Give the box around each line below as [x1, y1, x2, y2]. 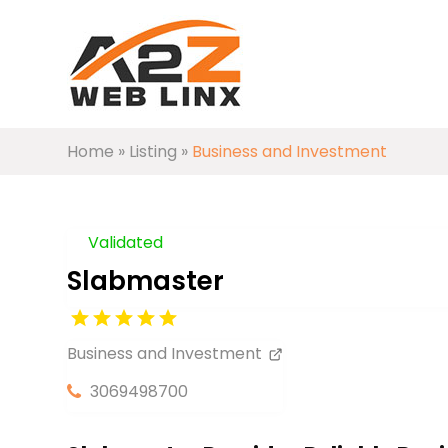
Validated [88, 230, 164, 254]
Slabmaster [67, 262, 225, 299]
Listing [129, 140, 178, 163]
